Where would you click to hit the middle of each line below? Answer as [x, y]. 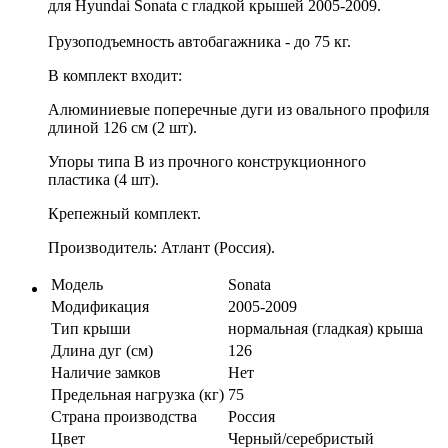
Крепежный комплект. [124, 213]
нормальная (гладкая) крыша [325, 328]
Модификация [100, 306]
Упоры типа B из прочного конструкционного [207, 161]
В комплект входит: [115, 75]
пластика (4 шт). [103, 179]
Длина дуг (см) [102, 350]
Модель [77, 284]
